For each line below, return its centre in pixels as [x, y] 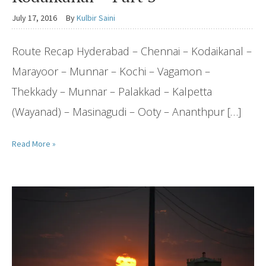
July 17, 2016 [34, 18]
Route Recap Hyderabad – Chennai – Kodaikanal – [132, 51]
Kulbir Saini [96, 18]
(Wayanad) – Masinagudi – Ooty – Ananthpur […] [126, 111]
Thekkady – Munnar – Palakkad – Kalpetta [112, 91]
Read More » [34, 143]
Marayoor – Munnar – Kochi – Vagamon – [111, 71]
